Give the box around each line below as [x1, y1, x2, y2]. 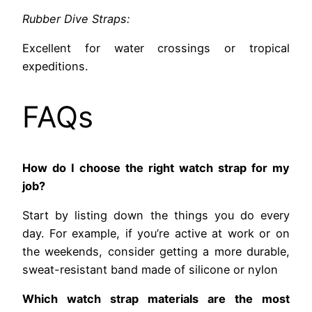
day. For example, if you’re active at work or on [22, 226, 290, 241]
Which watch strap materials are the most [22, 292, 290, 306]
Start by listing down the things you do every [22, 208, 290, 223]
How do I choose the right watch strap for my [22, 160, 290, 175]
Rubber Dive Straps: [22, 11, 130, 26]
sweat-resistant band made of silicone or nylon [22, 263, 278, 277]
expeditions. [22, 59, 88, 74]
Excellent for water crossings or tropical [22, 41, 290, 56]
